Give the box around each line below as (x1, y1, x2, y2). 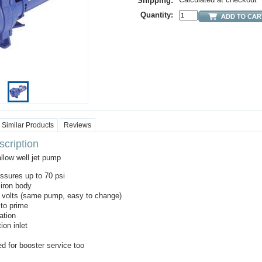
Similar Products (2, 121, 54, 129)
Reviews (64, 121, 91, 129)
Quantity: (140, 11, 173, 19)
